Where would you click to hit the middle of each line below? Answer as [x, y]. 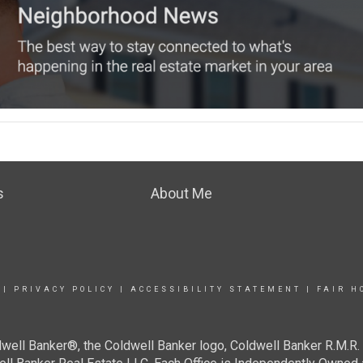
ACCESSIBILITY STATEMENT [216, 289]
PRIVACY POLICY [64, 289]
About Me [181, 193]
